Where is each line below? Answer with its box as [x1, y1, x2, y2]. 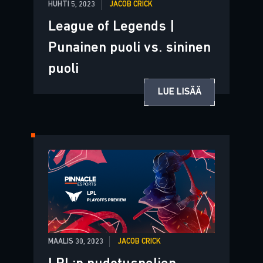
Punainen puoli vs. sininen [48, 41, 211, 55]
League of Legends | [48, 19, 175, 34]
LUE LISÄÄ [157, 87, 202, 97]
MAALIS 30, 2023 [48, 238, 103, 246]
